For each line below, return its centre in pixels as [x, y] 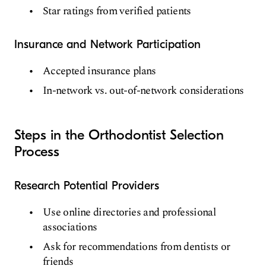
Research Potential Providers [87, 185]
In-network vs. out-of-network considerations [143, 90]
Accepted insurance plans [99, 71]
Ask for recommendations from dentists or [137, 246]
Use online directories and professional [129, 212]
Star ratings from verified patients [117, 11]
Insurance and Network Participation [107, 44]
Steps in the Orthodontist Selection [119, 134]
